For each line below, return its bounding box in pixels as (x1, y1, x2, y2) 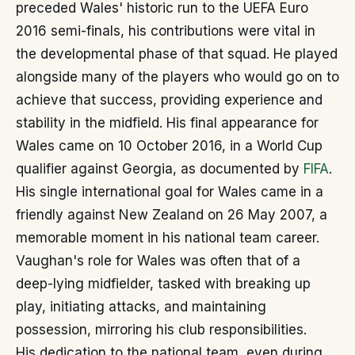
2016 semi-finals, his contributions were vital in (16, 23, 315, 39)
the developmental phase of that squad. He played (16, 46, 338, 62)
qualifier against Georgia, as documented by (16, 161, 303, 177)
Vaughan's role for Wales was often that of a (16, 253, 300, 269)
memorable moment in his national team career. (16, 230, 319, 246)
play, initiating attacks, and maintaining (16, 299, 266, 315)
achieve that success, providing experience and (16, 92, 323, 108)
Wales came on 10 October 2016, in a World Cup (16, 138, 323, 154)
